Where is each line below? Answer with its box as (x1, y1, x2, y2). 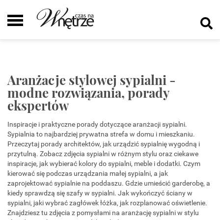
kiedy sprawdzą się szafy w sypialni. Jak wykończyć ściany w (7, 189, 192, 197)
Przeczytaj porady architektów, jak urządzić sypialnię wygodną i (7, 140, 200, 148)
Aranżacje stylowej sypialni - (7, 71, 176, 88)
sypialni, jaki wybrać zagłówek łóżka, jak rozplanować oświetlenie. (7, 199, 207, 207)
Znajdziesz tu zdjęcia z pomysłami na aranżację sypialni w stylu (7, 209, 199, 217)
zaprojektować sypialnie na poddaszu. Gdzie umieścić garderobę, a (7, 179, 210, 187)
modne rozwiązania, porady (7, 84, 169, 101)
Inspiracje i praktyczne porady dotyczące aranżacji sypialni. (7, 120, 187, 128)
